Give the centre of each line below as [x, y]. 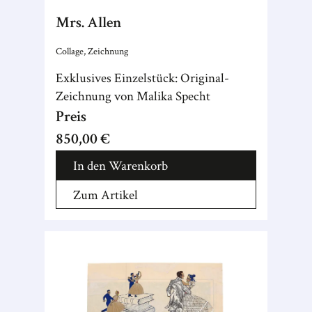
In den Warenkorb [120, 166]
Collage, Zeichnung [92, 51]
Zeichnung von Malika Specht [133, 96]
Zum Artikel [106, 195]
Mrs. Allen [89, 23]
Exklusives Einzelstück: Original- [142, 78]
